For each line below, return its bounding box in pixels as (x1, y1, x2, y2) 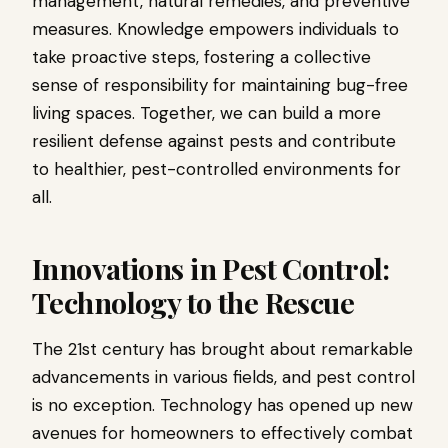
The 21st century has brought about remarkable (32, 338, 413, 360)
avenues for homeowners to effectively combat (32, 422, 413, 444)
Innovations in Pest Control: (32, 249, 390, 287)
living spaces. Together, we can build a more (32, 102, 381, 124)
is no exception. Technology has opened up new (32, 394, 413, 416)
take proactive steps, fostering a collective (32, 46, 371, 68)
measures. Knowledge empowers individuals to (32, 18, 399, 40)
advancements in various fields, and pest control (32, 366, 415, 388)
